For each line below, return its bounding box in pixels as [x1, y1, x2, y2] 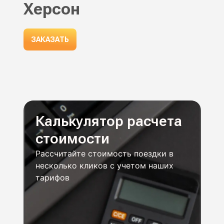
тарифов [35, 172, 69, 183]
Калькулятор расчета [35, 113, 182, 130]
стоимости [35, 130, 109, 147]
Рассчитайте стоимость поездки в [35, 148, 173, 159]
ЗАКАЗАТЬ [30, 35, 69, 44]
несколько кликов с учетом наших [35, 160, 173, 171]
